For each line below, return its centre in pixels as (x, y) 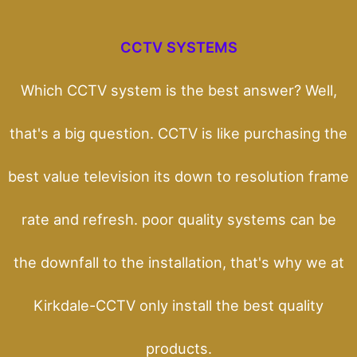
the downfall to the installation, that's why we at (178, 262)
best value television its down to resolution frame (178, 176)
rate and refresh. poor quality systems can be (178, 219)
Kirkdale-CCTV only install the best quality (178, 305)
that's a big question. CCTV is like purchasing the (178, 133)
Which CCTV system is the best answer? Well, (178, 90)
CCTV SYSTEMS (178, 47)
